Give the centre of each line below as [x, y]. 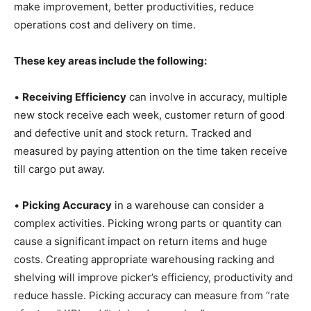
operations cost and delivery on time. [105, 25]
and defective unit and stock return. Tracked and [133, 133]
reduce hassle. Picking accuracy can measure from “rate [152, 296]
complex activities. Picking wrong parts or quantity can [148, 224]
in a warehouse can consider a [188, 205]
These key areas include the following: [110, 61]
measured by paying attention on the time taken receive [151, 151]
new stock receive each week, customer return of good [149, 115]
